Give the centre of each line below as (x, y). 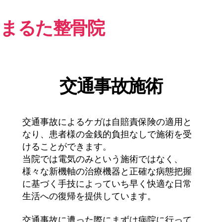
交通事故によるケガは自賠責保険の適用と (107, 122)
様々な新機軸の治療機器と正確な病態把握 (107, 171)
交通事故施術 (111, 86)
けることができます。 (67, 147)
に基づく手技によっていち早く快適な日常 (107, 184)
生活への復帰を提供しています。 (89, 196)
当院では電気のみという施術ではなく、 (102, 159)
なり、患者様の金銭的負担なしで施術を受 (107, 134)
